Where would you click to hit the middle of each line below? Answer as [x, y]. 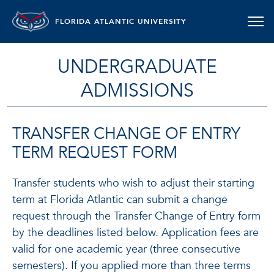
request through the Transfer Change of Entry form [136, 216]
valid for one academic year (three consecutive [126, 249]
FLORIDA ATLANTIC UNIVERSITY [121, 21]
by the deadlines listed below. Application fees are [135, 233]
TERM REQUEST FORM [95, 153]
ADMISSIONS [137, 91]
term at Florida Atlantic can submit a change [120, 200]
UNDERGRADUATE [137, 67]
